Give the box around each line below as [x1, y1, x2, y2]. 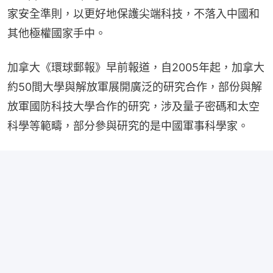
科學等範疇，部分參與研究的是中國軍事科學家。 [7, 119, 249, 132]
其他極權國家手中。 [7, 26, 106, 40]
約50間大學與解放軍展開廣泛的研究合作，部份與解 [7, 80, 262, 93]
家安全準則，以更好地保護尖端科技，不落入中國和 [7, 7, 260, 20]
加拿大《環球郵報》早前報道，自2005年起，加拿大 [7, 60, 264, 74]
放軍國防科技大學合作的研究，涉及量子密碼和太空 [7, 99, 260, 113]
